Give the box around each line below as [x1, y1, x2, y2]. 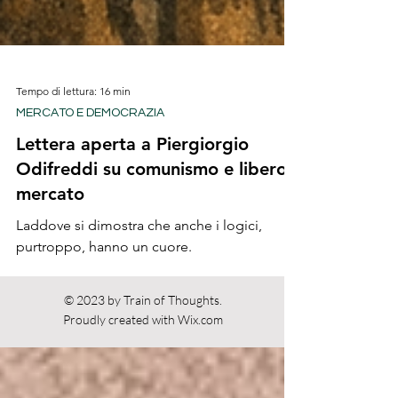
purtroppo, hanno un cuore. [16, 277, 192, 294]
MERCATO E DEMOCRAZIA [16, 146, 164, 158]
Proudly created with [62, 351, 178, 366]
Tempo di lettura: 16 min [16, 123, 131, 137]
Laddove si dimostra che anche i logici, [16, 256, 262, 273]
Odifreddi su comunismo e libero [16, 197, 287, 219]
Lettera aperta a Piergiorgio [16, 172, 249, 194]
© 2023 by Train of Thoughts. [63, 331, 222, 346]
